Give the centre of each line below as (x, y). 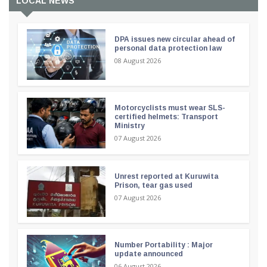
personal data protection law (168, 49)
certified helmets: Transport (166, 117)
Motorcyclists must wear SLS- (170, 108)
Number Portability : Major (163, 245)
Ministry (129, 126)
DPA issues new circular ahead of (174, 40)
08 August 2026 (137, 61)
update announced (148, 254)
